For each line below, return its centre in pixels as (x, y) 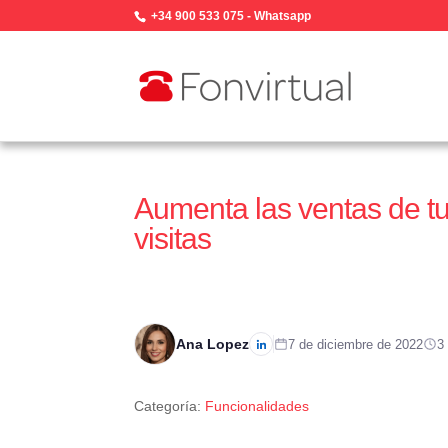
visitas (173, 239)
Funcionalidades (257, 406)
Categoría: (170, 406)
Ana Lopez (213, 344)
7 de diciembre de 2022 (356, 344)
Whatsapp (283, 16)
